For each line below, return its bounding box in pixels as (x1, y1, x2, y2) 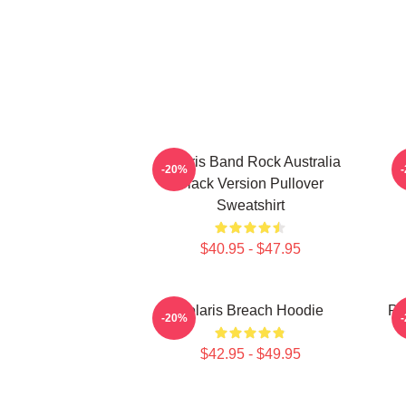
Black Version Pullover (177, 176, 324, 191)
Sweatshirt (216, 198, 285, 213)
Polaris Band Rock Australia (159, 154, 341, 169)
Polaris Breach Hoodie (177, 303, 324, 318)
